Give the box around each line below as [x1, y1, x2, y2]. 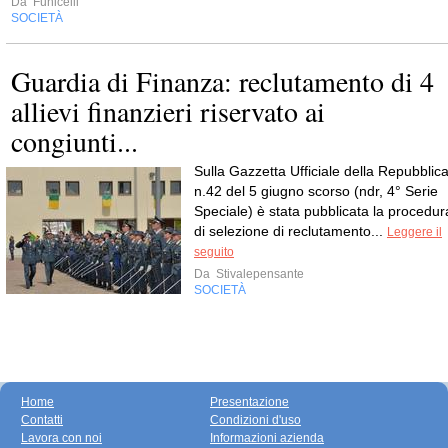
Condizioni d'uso [210, 413, 301, 427]
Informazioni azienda [210, 431, 324, 445]
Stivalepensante [213, 267, 304, 281]
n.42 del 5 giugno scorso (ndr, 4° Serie [194, 183, 438, 199]
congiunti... [11, 122, 138, 160]
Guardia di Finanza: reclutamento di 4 [11, 62, 434, 100]
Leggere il [387, 225, 442, 239]
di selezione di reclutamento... [194, 223, 387, 239]
